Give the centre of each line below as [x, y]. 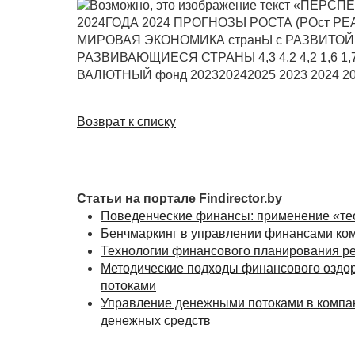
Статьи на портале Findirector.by [179, 198]
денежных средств [156, 320]
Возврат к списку [126, 121]
